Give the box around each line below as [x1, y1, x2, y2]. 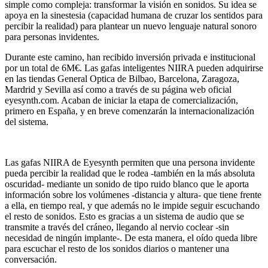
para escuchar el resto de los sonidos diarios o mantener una [5, 243, 229, 254]
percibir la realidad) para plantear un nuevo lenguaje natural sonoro [5, 20, 257, 31]
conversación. [5, 254, 57, 264]
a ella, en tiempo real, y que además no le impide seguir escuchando [5, 200, 260, 211]
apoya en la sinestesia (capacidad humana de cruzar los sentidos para [5, 10, 263, 20]
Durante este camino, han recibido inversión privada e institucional [5, 51, 255, 62]
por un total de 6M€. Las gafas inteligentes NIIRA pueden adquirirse [5, 62, 263, 73]
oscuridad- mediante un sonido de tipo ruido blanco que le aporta [5, 178, 249, 189]
